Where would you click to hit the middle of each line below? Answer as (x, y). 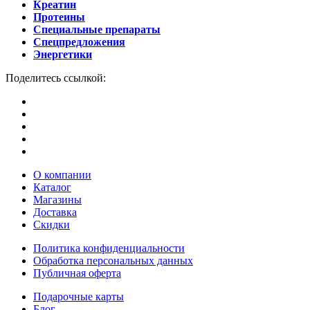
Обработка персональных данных (113, 260)
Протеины (59, 17)
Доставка (55, 212)
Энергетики (63, 54)
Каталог (52, 187)
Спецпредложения (79, 42)
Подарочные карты (79, 296)
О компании (62, 174)
